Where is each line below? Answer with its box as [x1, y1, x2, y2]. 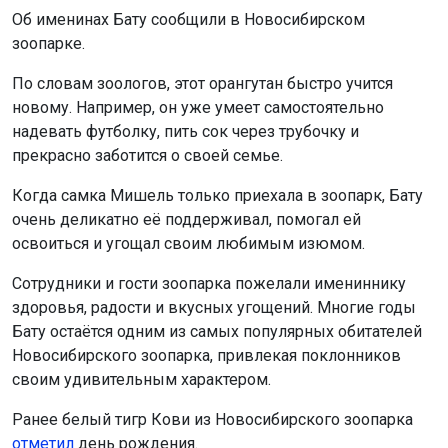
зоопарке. [12, 34, 89, 54]
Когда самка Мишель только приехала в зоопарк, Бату [12, 186, 423, 206]
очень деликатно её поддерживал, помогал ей [12, 210, 361, 230]
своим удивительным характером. [12, 370, 271, 390]
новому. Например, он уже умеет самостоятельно [12, 98, 384, 118]
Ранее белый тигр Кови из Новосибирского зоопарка [12, 410, 413, 430]
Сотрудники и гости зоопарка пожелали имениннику [12, 274, 406, 294]
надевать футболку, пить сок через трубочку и [12, 122, 359, 142]
